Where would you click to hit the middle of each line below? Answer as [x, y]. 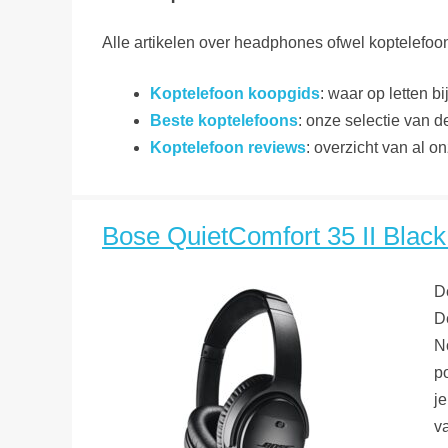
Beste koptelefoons [224, 120]
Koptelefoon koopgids [235, 93]
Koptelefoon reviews [228, 147]
